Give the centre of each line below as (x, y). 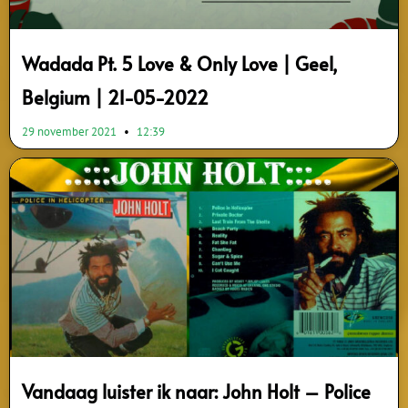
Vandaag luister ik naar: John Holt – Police (196, 391)
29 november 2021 (71, 132)
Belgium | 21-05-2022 (115, 98)
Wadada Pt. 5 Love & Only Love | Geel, (180, 64)
